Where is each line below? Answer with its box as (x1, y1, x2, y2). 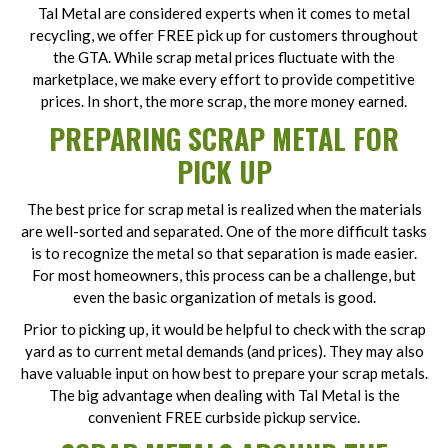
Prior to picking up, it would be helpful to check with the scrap (22, 320, 426, 338)
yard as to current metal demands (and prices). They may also (24, 342, 424, 360)
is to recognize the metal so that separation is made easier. (31, 244, 417, 262)
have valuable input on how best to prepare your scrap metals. (20, 364, 428, 382)
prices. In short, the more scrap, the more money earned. (41, 92, 407, 110)
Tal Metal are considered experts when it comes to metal (38, 4, 410, 22)
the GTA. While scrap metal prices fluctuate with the (53, 48, 395, 66)
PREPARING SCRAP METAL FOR (49, 118, 399, 159)
